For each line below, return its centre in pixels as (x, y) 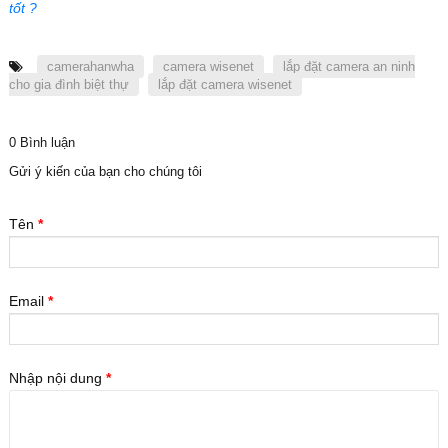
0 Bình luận (42, 143)
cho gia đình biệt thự (69, 85)
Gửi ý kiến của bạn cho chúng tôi (105, 172)
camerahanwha (90, 67)
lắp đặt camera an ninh (349, 67)
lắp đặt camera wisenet (225, 85)
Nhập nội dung (57, 378)
